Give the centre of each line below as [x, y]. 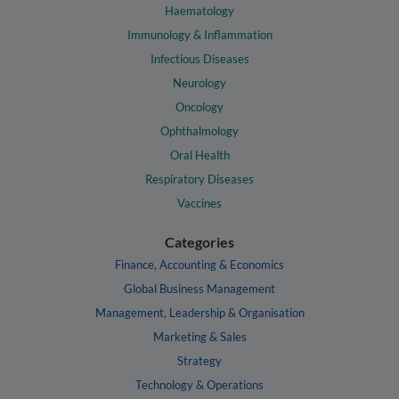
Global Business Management [199, 288]
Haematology [199, 11]
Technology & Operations [199, 384]
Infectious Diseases [199, 59]
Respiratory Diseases [199, 179]
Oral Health [199, 155]
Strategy [199, 360]
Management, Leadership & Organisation [199, 312]
